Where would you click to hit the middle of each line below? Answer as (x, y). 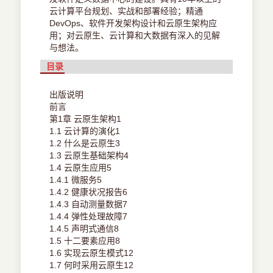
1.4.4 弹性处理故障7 (89, 217)
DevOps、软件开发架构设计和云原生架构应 (133, 23)
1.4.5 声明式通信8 (84, 229)
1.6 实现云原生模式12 (92, 253)
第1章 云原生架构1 (86, 119)
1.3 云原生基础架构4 (89, 156)
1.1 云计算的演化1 (85, 131)
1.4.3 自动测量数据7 (89, 204)
